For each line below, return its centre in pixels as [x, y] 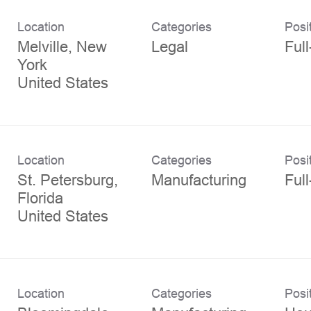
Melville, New [62, 47]
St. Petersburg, [68, 180]
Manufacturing [199, 180]
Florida [40, 198]
